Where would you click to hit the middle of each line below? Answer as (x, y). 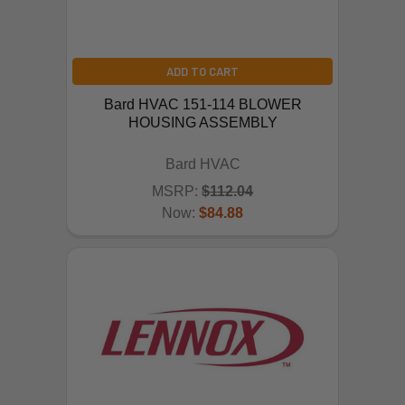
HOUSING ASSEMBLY (202, 122)
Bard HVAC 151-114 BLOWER (202, 104)
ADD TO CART (202, 71)
